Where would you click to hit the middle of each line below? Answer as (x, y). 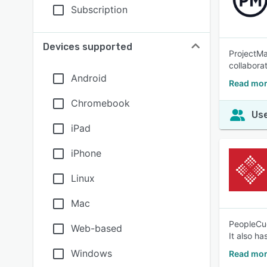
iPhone (86, 153)
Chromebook (100, 103)
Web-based (97, 228)
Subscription (99, 10)
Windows (91, 253)
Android (89, 78)
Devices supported (88, 47)
